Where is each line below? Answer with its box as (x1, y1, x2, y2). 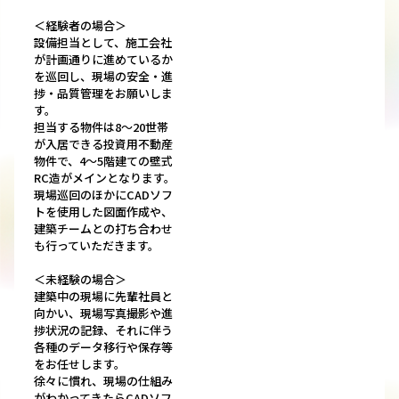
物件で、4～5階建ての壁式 (34, 152, 173, 170)
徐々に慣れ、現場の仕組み (34, 372, 173, 390)
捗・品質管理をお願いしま (34, 85, 173, 102)
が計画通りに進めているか (34, 51, 173, 69)
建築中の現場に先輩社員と (34, 288, 173, 305)
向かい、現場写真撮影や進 (34, 305, 173, 322)
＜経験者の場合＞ (34, 17, 126, 35)
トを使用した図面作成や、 (34, 203, 173, 221)
